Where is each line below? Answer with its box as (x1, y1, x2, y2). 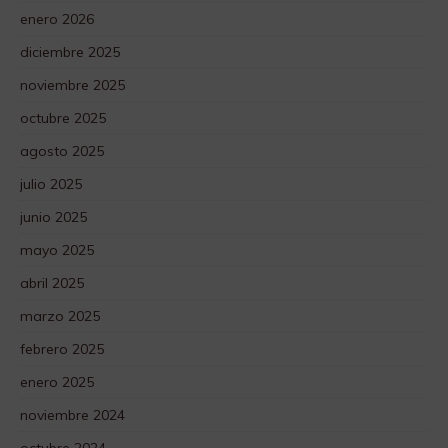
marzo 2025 (20, 307, 100, 326)
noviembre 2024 (20, 406, 125, 425)
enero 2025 (20, 373, 94, 392)
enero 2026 (20, 10, 94, 29)
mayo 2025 (20, 241, 94, 260)
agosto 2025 (20, 142, 104, 161)
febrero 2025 (20, 340, 104, 359)
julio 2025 (20, 175, 82, 194)
